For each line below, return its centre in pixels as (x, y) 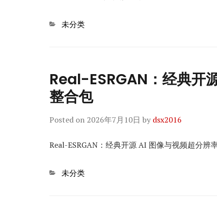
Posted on (68, 120)
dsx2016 (167, 120)
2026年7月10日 (114, 120)
